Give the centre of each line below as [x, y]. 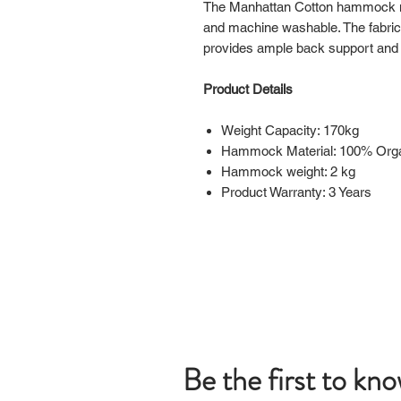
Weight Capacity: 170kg [290, 130]
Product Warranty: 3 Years [296, 192]
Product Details [248, 89]
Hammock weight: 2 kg [288, 171]
